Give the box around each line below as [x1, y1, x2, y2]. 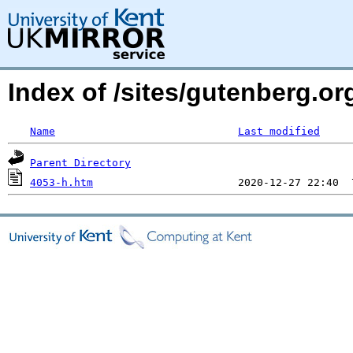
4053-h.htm [30, 176, 93, 188]
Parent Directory [30, 157, 131, 169]
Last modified [238, 125, 320, 137]
